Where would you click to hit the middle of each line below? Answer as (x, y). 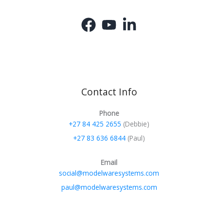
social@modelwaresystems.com (109, 173)
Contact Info (109, 92)
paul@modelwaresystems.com (109, 187)
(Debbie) (135, 124)
